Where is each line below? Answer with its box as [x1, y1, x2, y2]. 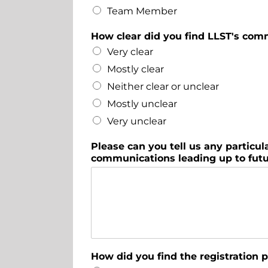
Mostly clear [106, 63, 164, 75]
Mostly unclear [106, 98, 177, 109]
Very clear [106, 45, 153, 57]
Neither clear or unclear [106, 80, 219, 92]
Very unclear [106, 115, 166, 127]
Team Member [106, 5, 177, 17]
